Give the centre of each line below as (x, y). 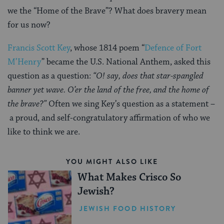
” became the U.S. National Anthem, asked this (126, 62)
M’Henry (24, 62)
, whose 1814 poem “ (107, 48)
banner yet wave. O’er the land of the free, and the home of (108, 90)
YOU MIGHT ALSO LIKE (112, 162)
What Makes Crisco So (129, 178)
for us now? (29, 25)
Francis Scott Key (39, 48)
